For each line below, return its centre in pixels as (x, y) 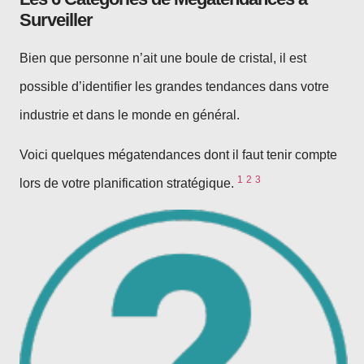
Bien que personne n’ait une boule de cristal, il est (163, 58)
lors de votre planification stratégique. (128, 184)
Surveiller (56, 20)
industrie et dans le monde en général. (131, 115)
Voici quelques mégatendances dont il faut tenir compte (178, 155)
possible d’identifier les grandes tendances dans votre (174, 87)
